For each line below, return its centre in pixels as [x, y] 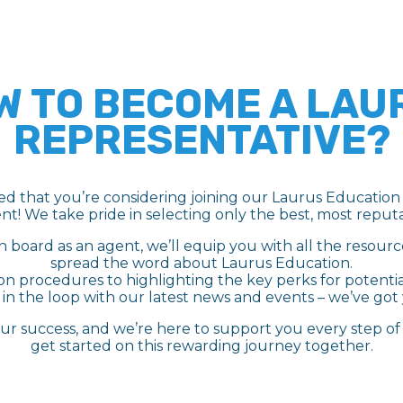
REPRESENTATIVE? [201, 140]
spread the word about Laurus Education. [201, 263]
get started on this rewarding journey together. [201, 346]
